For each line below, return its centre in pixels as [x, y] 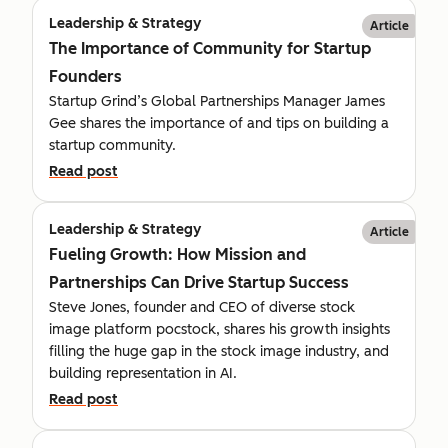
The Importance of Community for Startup [210, 48]
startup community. [112, 145]
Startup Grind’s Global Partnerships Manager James [217, 101]
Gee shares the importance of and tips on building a [219, 123]
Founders [85, 76]
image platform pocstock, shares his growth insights [219, 329]
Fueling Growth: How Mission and [177, 254]
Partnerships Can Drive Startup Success [199, 282]
